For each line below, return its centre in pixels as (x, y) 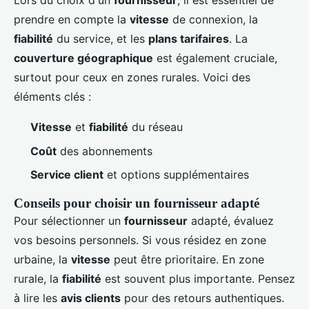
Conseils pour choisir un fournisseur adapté (137, 203)
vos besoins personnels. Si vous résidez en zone (140, 240)
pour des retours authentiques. (202, 298)
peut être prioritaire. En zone (187, 259)
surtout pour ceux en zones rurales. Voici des (132, 78)
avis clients (91, 298)
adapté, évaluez (231, 220)
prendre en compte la (72, 20)
